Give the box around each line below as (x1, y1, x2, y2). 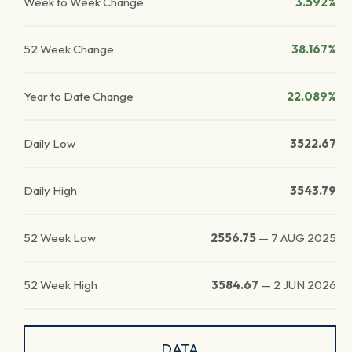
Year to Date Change (24, 89, 134, 104)
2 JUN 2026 (273, 277, 336, 292)
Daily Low (24, 136, 75, 151)
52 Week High (24, 277, 97, 292)
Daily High (24, 183, 77, 198)
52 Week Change (24, 42, 114, 57)
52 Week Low (24, 230, 96, 245)
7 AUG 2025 (271, 230, 336, 245)
